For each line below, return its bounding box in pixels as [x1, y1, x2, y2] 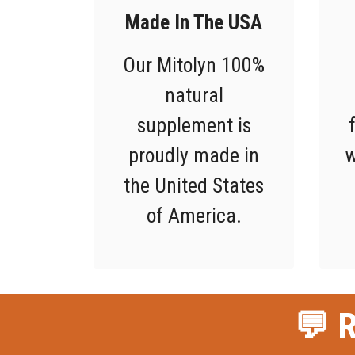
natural [164, 82, 223, 107]
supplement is [136, 113, 251, 137]
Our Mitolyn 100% [123, 52, 265, 77]
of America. [146, 203, 242, 227]
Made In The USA [125, 10, 262, 34]
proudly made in [128, 143, 259, 167]
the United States [124, 173, 264, 197]
